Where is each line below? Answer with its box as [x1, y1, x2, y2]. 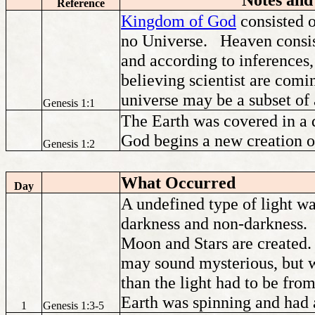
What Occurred [121, 172, 236, 192]
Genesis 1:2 [43, 137, 95, 150]
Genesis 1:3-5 [43, 299, 104, 311]
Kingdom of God [121, 11, 236, 30]
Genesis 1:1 [43, 96, 95, 109]
